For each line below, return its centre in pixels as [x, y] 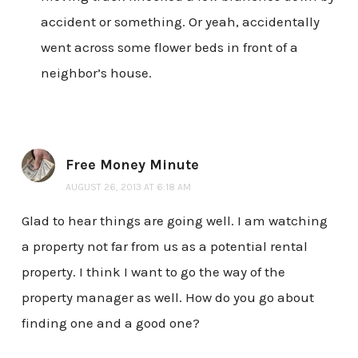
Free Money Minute [132, 165]
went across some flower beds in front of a [169, 48]
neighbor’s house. [96, 73]
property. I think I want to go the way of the [153, 272]
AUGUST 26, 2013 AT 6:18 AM [128, 187]
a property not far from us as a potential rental [164, 247]
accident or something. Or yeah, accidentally [180, 22]
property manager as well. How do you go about [167, 298]
